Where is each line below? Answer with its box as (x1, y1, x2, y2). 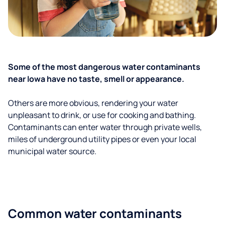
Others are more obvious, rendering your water (8, 97, 178, 108)
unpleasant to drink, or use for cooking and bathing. (8, 109, 196, 121)
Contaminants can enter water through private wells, (8, 122, 202, 133)
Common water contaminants (8, 205, 182, 221)
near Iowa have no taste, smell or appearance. (8, 73, 184, 84)
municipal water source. (8, 146, 96, 157)
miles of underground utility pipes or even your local (8, 134, 196, 145)
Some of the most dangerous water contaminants (8, 61, 200, 72)
